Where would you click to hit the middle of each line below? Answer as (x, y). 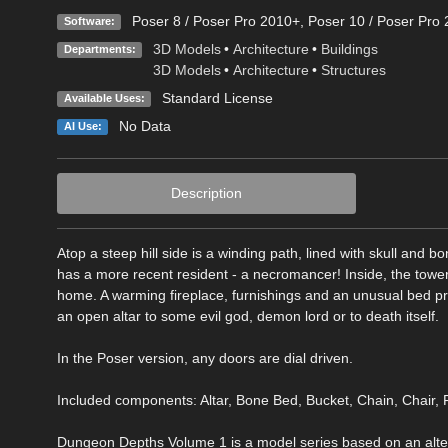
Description (206, 192)
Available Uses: (104, 97)
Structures (353, 69)
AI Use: (82, 125)
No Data (144, 125)
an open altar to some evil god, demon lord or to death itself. (248, 315)
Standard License (217, 97)
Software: (89, 20)
